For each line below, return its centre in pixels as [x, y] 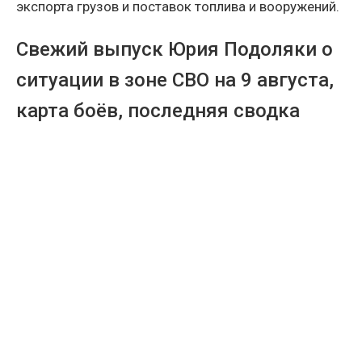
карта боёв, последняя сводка [158, 110]
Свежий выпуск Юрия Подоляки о [175, 49]
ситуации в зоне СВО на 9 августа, [175, 80]
